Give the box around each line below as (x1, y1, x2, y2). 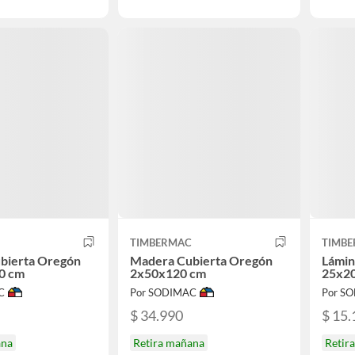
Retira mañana (133, 336, 204, 350)
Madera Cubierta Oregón (130, 252, 273, 268)
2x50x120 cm (130, 265, 206, 281)
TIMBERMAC (130, 235, 192, 249)
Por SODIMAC (130, 285, 197, 299)
